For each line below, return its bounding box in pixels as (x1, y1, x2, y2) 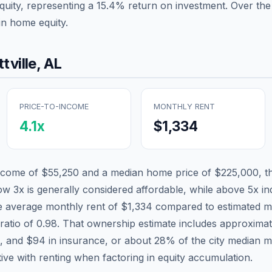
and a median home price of (79, 166, 214, 178)
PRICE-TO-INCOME (19, 101, 89, 111)
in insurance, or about (46, 234, 154, 246)
